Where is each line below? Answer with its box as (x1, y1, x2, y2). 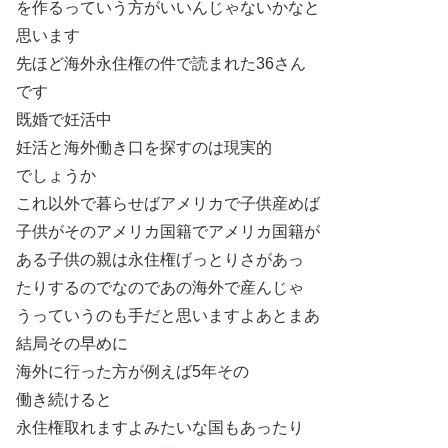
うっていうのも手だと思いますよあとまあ (16, 306, 320, 324)
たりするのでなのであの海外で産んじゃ (16, 278, 304, 296)
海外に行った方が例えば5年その (16, 362, 249, 380)
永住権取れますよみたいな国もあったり (16, 418, 304, 436)
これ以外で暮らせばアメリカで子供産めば (16, 194, 320, 212)
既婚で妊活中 (16, 110, 112, 128)
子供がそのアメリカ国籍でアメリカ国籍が (16, 222, 320, 240)
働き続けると (16, 390, 112, 408)
